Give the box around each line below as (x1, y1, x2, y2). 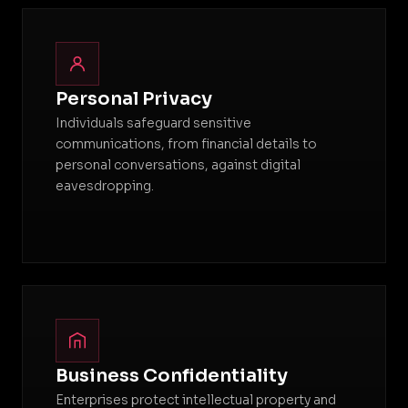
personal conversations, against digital (56, 157, 301, 173)
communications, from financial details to (56, 136, 317, 152)
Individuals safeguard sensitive (56, 115, 251, 131)
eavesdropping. (56, 178, 154, 194)
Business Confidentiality (56, 364, 288, 387)
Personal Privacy (56, 87, 212, 110)
